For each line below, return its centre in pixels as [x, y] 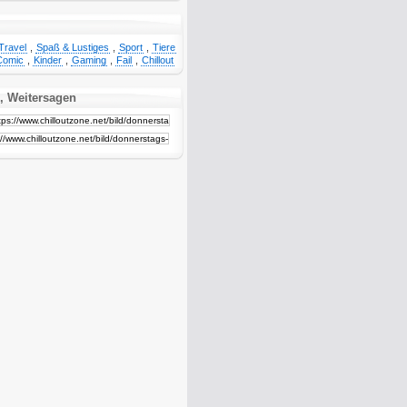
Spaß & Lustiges [73, 47]
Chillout [158, 60]
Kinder [48, 60]
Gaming [89, 60]
